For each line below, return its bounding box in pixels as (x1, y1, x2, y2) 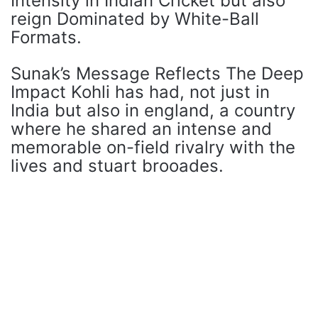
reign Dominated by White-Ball (11, 9, 259, 29)
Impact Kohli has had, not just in (11, 82, 270, 102)
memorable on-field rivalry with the (11, 137, 295, 158)
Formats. (11, 27, 82, 48)
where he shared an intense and (11, 119, 272, 139)
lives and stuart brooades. (11, 155, 224, 176)
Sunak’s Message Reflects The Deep (11, 63, 304, 84)
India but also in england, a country (11, 100, 295, 121)
